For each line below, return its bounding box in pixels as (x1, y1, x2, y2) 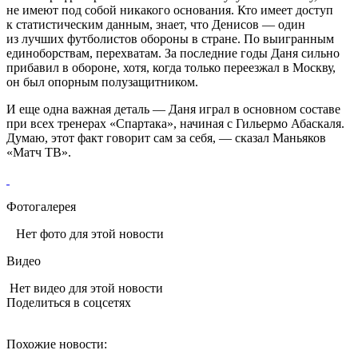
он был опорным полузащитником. (6, 74, 198, 89)
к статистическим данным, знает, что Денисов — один (6, 17, 305, 31)
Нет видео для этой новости (6, 280, 163, 295)
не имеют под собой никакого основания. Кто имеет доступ (6, 2, 333, 17)
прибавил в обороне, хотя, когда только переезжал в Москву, (6, 60, 336, 74)
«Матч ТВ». (6, 145, 71, 159)
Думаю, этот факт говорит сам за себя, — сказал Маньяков (6, 130, 326, 145)
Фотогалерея (6, 199, 76, 213)
